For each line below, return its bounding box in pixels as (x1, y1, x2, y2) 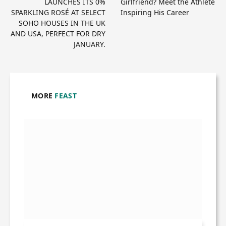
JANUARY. (74, 39, 105, 49)
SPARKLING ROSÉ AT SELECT (11, 7, 105, 17)
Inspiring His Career (121, 7, 189, 17)
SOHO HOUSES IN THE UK (19, 18, 105, 28)
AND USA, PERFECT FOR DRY (11, 28, 105, 38)
